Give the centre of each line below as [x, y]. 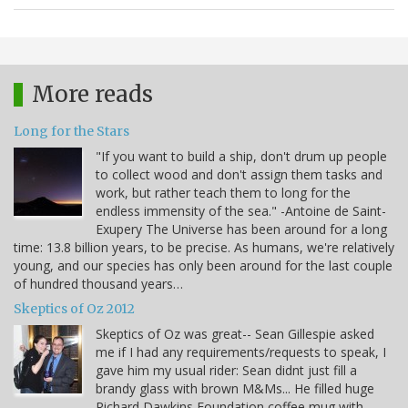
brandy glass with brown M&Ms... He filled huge [235, 389]
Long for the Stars [71, 132]
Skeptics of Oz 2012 [74, 309]
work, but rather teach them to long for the [223, 193]
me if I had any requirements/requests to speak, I [241, 352]
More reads [92, 95]
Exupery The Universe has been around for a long [241, 229]
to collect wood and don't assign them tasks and [239, 175]
